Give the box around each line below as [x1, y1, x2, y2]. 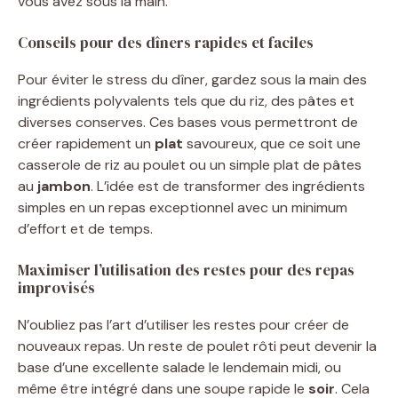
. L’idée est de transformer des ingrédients [91, 176, 365, 195]
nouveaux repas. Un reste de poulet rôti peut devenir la [18, 336, 377, 355]
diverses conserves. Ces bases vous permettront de [18, 112, 358, 131]
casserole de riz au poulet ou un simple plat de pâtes [18, 155, 362, 174]
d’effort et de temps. [18, 219, 153, 238]
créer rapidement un [18, 133, 155, 153]
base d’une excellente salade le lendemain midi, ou [18, 357, 341, 377]
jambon [37, 176, 91, 195]
